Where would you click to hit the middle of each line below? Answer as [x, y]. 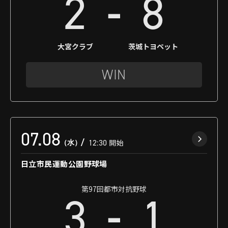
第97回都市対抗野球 [114, 189]
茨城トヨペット [153, 46]
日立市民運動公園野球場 [64, 163]
